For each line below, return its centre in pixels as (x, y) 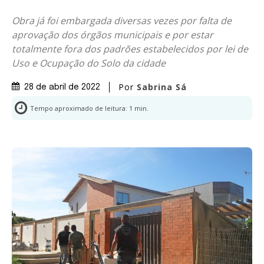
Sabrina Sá (162, 87)
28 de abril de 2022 (62, 88)
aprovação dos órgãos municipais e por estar (113, 34)
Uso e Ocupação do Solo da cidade (89, 63)
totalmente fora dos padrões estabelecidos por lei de (130, 49)
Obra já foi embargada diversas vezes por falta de (122, 20)
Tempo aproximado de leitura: (80, 108)
